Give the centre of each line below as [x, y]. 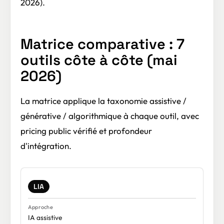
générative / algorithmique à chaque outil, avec [110, 116]
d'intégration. [46, 146]
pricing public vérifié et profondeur [86, 131]
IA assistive [45, 218]
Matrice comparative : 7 [102, 44]
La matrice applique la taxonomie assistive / [103, 101]
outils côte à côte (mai [99, 60]
